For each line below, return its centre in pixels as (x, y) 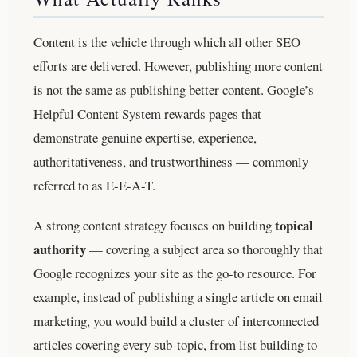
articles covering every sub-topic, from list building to (175, 344)
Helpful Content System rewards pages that (147, 113)
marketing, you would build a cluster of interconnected (176, 320)
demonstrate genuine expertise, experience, (145, 137)
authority (60, 249)
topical (294, 225)
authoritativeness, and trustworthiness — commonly (171, 161)
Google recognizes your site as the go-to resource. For (175, 273)
